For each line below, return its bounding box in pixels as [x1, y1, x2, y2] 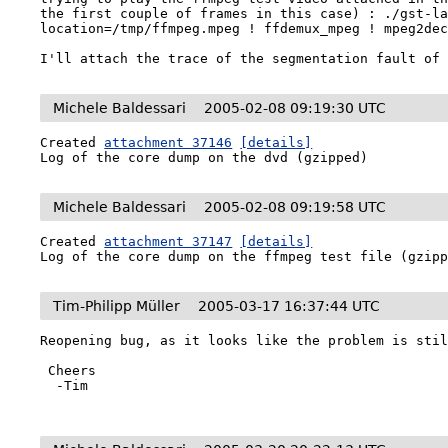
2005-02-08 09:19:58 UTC [204, 199, 387, 215]
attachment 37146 [104, 135, 233, 150]
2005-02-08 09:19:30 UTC [204, 100, 387, 116]
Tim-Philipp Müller [53, 298, 181, 314]
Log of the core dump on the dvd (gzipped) [40, 150, 369, 165]
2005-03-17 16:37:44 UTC [198, 298, 381, 314]
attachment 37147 [104, 234, 233, 249]
